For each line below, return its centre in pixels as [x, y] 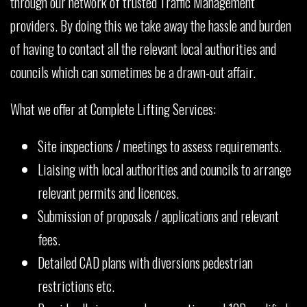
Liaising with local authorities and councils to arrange [164, 169]
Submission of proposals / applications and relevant [158, 216]
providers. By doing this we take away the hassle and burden [151, 25]
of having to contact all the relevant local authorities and [143, 48]
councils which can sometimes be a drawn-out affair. [133, 72]
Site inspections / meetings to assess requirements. [160, 146]
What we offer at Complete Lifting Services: [113, 109]
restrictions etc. [76, 285]
